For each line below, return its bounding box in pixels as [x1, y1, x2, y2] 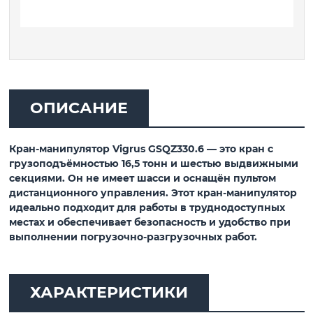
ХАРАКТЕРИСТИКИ [29, 283, 188, 303]
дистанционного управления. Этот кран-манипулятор [8, 187, 297, 200]
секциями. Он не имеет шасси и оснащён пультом [8, 172, 276, 185]
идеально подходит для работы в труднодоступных [8, 201, 285, 214]
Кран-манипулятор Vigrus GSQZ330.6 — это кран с [8, 143, 273, 156]
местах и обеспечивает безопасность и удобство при [8, 216, 291, 229]
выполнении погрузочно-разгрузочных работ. [8, 231, 257, 244]
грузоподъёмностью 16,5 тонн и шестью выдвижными [8, 157, 298, 170]
